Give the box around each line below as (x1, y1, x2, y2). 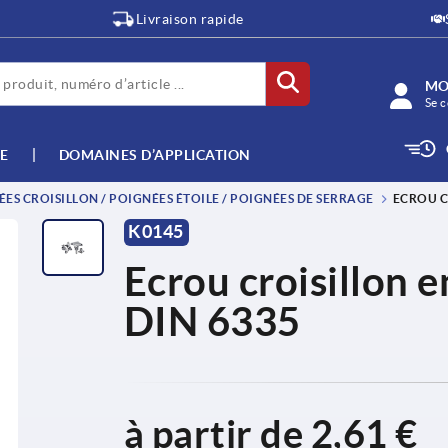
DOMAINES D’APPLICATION (58, 146, 251, 163)
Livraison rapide (135, 11, 244, 27)
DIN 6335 (123, 298, 301, 344)
